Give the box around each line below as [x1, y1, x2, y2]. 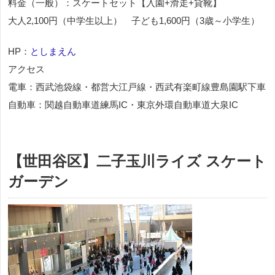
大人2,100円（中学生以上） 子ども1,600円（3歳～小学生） [8, 15, 260, 26]
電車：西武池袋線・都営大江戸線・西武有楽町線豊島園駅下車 [8, 81, 266, 92]
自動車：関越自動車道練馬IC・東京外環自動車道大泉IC [8, 99, 238, 110]
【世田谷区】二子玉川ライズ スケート [8, 152, 266, 169]
